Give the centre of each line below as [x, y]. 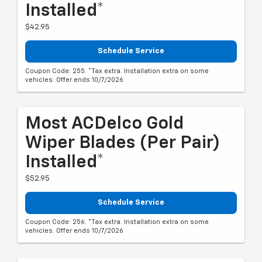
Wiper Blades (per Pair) [123, 143]
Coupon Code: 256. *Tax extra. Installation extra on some [117, 222]
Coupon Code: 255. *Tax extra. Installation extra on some [117, 71]
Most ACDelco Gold [104, 124]
